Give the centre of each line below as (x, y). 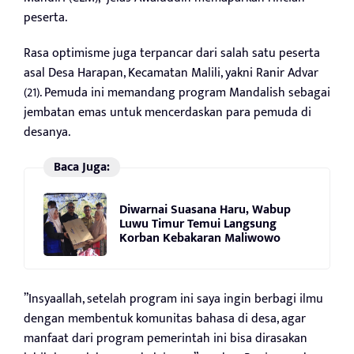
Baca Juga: (81, 167)
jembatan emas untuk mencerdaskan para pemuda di (168, 113)
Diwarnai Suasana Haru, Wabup (205, 209)
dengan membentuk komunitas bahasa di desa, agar (165, 319)
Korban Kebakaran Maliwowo (200, 238)
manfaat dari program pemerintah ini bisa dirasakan (166, 339)
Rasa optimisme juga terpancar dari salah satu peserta (172, 54)
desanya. (47, 133)
